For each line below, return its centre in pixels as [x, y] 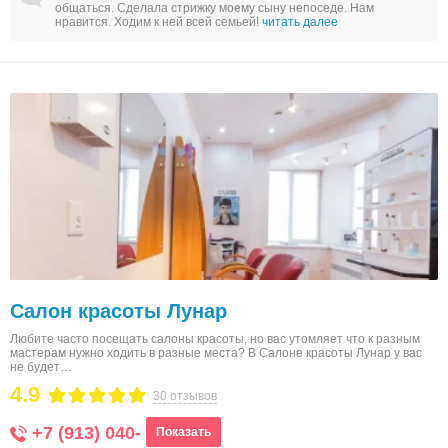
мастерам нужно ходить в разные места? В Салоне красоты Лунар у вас [216, 353]
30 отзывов [185, 396]
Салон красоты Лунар [118, 311]
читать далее [300, 22]
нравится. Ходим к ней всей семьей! [158, 22]
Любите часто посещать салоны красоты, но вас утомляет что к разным [215, 339]
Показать [183, 432]
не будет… [41, 367]
